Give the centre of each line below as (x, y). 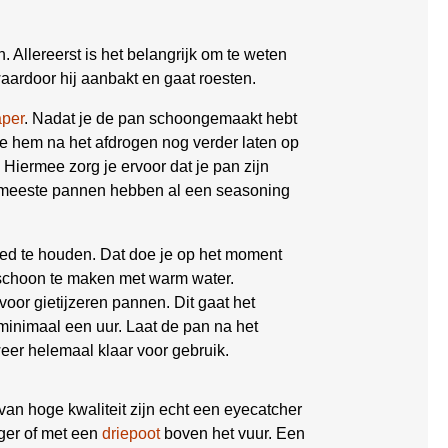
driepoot (131, 433)
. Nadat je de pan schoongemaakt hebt (160, 118)
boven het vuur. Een (232, 433)
